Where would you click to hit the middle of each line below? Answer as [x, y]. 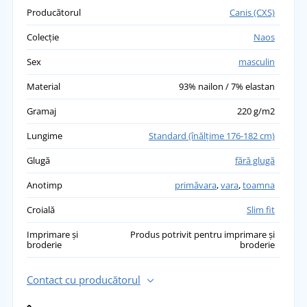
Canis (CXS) [252, 12]
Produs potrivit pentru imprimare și [202, 234]
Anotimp [44, 185]
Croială [40, 209]
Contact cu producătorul [83, 279]
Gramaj [41, 111]
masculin [257, 61]
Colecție [42, 37]
